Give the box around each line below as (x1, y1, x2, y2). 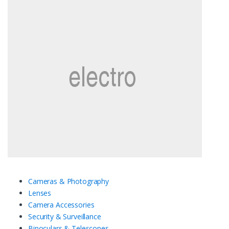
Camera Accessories (28, 199, 95, 210)
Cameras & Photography (28, 176, 109, 186)
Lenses (28, 188, 52, 198)
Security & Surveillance (28, 211, 101, 221)
